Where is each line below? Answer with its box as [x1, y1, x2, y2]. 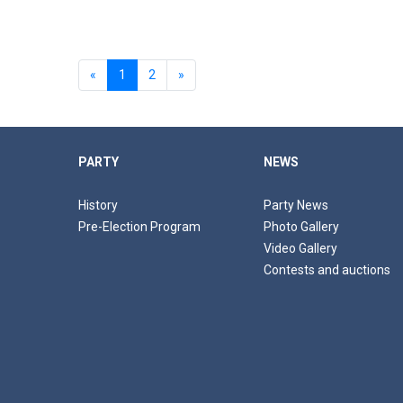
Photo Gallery [263, 219, 339, 235]
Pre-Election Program [78, 219, 201, 235]
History [78, 198, 118, 213]
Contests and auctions [263, 263, 390, 278]
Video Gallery [263, 241, 337, 256]
